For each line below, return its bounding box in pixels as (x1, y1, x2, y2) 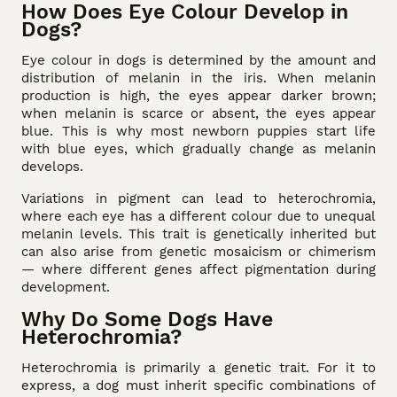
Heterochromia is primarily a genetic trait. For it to (21, 359, 376, 376)
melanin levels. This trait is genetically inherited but (21, 225, 376, 242)
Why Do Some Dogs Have (21, 307, 273, 331)
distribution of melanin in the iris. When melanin (21, 69, 376, 86)
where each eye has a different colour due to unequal (21, 207, 376, 224)
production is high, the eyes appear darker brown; (21, 87, 376, 104)
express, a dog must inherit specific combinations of (21, 377, 376, 393)
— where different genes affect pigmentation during (21, 261, 376, 277)
